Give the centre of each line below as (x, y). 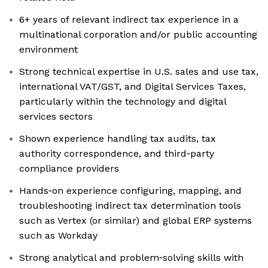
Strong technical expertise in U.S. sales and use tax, (139, 72)
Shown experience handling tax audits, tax (118, 139)
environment (48, 50)
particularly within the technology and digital (123, 102)
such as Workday (58, 236)
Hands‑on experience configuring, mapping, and (130, 191)
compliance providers (69, 169)
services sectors (56, 117)
